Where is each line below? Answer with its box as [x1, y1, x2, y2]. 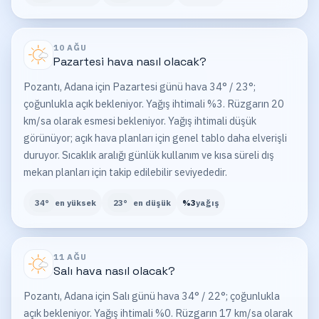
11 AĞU [53, 251, 88, 263]
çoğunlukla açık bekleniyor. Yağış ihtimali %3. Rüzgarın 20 [23, 96, 284, 110]
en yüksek [55, 197, 96, 209]
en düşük [133, 197, 171, 209]
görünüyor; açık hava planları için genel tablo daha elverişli [23, 130, 287, 145]
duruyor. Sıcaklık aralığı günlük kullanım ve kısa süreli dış [23, 147, 274, 162]
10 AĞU [53, 42, 88, 53]
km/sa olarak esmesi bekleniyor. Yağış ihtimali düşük [23, 113, 256, 127]
